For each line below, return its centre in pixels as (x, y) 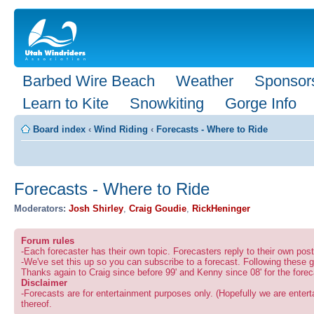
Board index (59, 129)
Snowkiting (167, 103)
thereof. (36, 303)
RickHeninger (221, 208)
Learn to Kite (66, 103)
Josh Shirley (96, 208)
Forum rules (48, 240)
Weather (205, 81)
